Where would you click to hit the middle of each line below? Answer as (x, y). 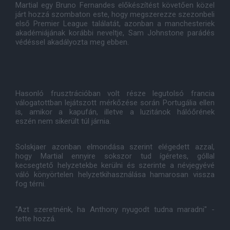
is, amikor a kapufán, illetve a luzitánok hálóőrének (115, 112)
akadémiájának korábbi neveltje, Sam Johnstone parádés (115, 33)
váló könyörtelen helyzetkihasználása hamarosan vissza (115, 175)
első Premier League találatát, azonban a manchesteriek (115, 24)
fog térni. (31, 184)
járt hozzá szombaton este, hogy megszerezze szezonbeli (115, 14)
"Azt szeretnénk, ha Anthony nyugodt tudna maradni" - (115, 209)
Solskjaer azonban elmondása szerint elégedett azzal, (115, 147)
